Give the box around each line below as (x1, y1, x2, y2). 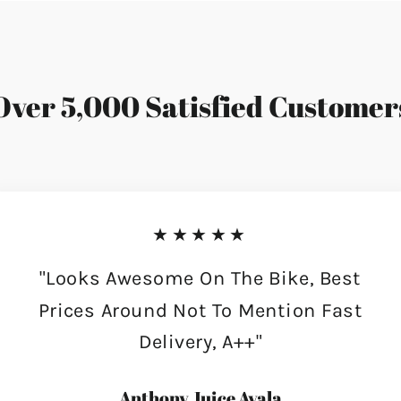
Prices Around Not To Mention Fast (38, 298, 363, 321)
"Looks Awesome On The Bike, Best (39, 267, 362, 290)
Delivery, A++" (138, 329, 263, 353)
